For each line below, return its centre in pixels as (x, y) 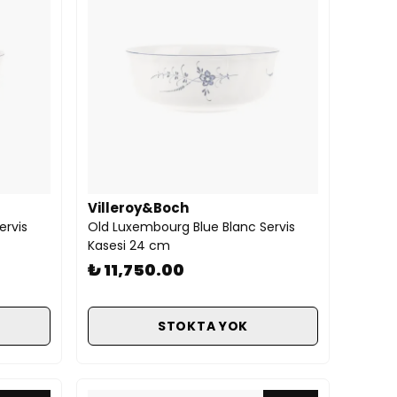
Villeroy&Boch (138, 208)
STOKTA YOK (203, 326)
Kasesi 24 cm (129, 245)
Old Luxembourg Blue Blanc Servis (191, 227)
